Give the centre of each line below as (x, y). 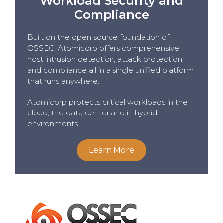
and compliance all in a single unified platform (111, 70)
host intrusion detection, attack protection (105, 59)
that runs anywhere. (63, 81)
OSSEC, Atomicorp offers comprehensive (103, 48)
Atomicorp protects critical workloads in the (108, 102)
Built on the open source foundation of (98, 37)
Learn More (111, 150)
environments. (53, 123)
